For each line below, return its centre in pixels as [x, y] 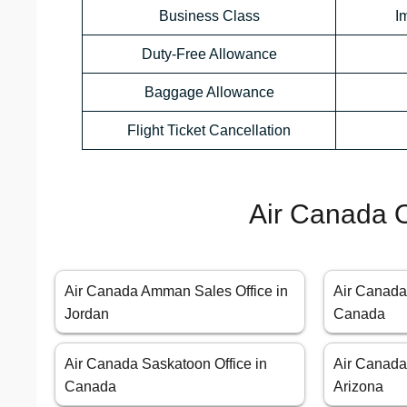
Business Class [209, 16]
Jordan [87, 314]
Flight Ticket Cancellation [209, 131]
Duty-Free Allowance [209, 55]
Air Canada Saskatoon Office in [166, 364]
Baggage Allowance [209, 93]
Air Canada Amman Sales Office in [176, 292]
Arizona [359, 387]
